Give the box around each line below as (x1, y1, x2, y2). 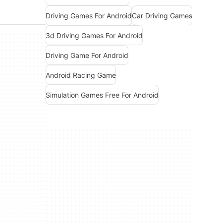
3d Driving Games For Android (46, 31, 143, 40)
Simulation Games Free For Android (46, 90, 159, 99)
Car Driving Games (132, 11, 192, 20)
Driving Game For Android (46, 51, 128, 59)
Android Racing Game (46, 70, 116, 79)
